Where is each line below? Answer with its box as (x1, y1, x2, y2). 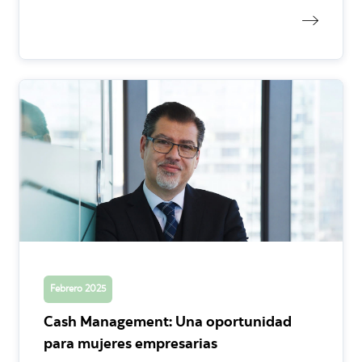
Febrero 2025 (50, 284, 106, 294)
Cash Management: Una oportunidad (44, 315, 292, 330)
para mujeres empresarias (44, 337, 217, 352)
